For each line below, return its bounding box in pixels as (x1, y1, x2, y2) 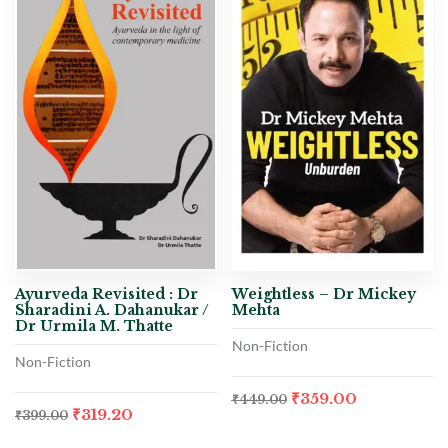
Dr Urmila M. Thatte (15, 316, 173, 335)
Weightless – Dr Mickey (231, 284, 416, 303)
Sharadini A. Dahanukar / (15, 300, 209, 319)
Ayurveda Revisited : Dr (15, 284, 198, 303)
